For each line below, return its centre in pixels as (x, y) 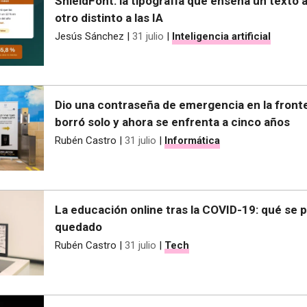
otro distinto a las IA (109, 17)
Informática (192, 141)
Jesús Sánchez (89, 36)
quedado (78, 227)
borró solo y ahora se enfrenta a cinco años (172, 122)
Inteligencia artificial (221, 36)
